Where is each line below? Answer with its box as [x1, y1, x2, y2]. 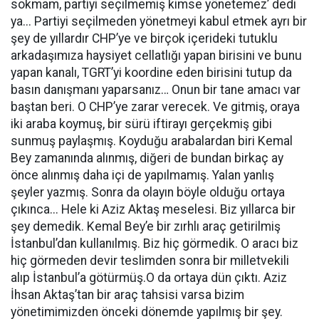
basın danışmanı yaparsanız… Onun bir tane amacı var [11, 83, 300, 98]
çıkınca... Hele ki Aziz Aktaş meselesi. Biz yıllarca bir [11, 202, 296, 217]
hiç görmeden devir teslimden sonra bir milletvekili [11, 253, 289, 268]
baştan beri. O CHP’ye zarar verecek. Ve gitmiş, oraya [11, 100, 300, 115]
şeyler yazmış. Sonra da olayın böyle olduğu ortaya [11, 185, 285, 200]
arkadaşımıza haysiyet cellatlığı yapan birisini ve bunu [11, 48, 302, 63]
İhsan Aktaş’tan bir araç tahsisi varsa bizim [11, 288, 244, 303]
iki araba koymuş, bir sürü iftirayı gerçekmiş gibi [11, 117, 272, 132]
